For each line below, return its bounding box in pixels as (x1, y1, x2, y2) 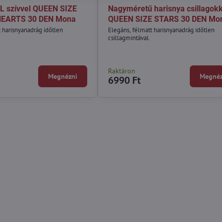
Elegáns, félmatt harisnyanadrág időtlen (108, 25, 215, 34)
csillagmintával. (108, 33, 150, 42)
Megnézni (48, 71, 77, 81)
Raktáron (108, 66, 135, 75)
